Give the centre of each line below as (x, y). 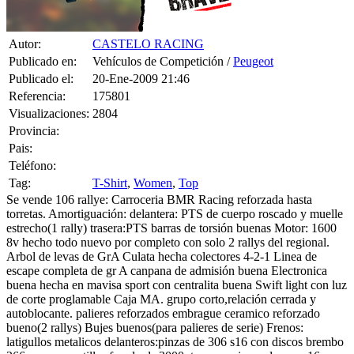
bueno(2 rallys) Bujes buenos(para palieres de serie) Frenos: (155, 307)
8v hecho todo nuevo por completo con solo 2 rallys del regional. (168, 222)
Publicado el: (41, 58)
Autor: (25, 24)
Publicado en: (43, 41)
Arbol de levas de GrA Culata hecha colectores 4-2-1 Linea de (162, 236)
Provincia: (34, 111)
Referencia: (37, 76)
